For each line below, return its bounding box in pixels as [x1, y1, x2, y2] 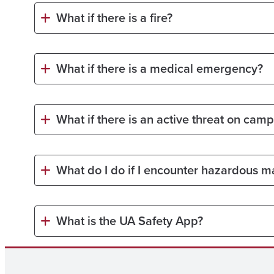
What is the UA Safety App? [56, 212, 203, 229]
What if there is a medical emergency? [56, 59, 263, 77]
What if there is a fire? [56, 9, 172, 26]
